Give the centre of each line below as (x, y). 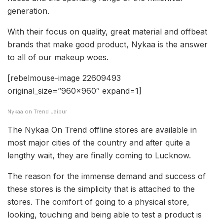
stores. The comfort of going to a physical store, (98, 202)
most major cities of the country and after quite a (99, 143)
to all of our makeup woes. (58, 57)
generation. (28, 11)
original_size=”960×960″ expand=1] (74, 91)
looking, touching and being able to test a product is (105, 215)
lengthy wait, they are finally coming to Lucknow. (99, 156)
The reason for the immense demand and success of (107, 176)
